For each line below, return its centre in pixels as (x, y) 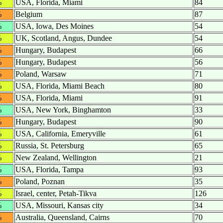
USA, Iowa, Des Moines (55, 26)
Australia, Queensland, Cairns (62, 218)
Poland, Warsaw (41, 74)
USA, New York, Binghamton (63, 110)
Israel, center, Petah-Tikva (56, 194)
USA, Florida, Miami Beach (60, 86)
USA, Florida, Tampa (50, 170)
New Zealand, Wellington (56, 158)
